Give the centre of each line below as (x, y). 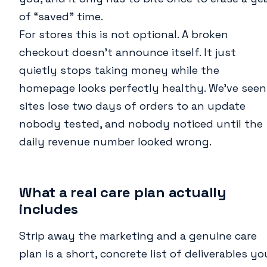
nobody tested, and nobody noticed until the (141, 124)
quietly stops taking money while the (119, 70)
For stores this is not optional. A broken (124, 35)
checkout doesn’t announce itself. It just (128, 52)
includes (49, 209)
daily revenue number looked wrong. (115, 142)
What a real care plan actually (123, 193)
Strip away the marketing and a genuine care (138, 236)
